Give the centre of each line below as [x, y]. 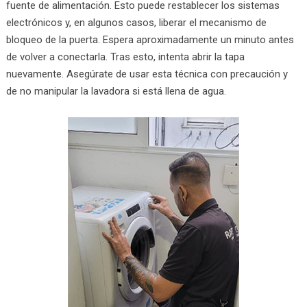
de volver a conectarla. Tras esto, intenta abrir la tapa [125, 57]
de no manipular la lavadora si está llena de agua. [116, 91]
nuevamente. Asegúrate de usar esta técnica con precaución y [147, 74]
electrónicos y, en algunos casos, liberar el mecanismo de [136, 22]
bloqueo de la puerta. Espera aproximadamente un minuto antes [150, 39]
